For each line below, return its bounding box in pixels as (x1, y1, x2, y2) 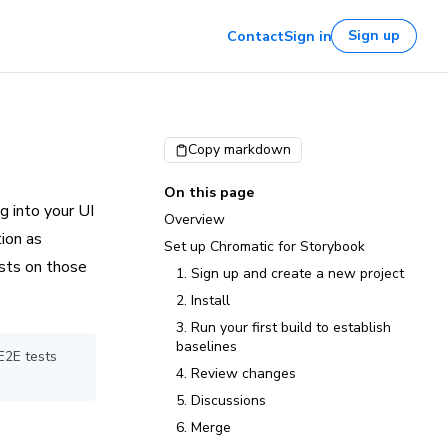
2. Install (176, 291, 230, 310)
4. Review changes (176, 364, 296, 383)
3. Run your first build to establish (176, 318, 391, 337)
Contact (227, 26, 284, 46)
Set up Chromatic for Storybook (164, 237, 365, 256)
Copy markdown (188, 140, 291, 159)
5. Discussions (176, 391, 266, 410)
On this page (164, 183, 254, 202)
